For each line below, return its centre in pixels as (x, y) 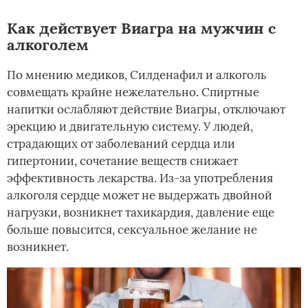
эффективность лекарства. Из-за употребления (140, 178)
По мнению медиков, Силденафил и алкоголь (137, 75)
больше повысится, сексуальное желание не (132, 229)
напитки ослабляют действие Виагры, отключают (146, 109)
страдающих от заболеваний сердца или (121, 143)
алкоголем (48, 44)
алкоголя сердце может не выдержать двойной (140, 195)
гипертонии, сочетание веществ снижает (122, 161)
